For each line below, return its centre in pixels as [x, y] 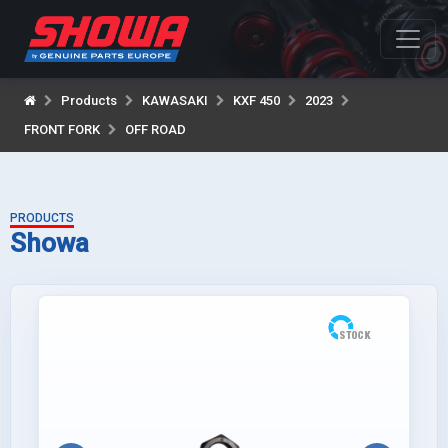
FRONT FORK [62, 129]
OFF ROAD [155, 129]
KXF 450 [256, 100]
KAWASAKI [175, 100]
